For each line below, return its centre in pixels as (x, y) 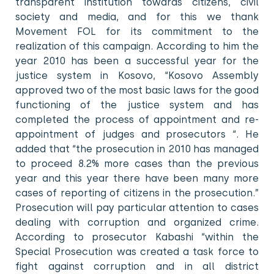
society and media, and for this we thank (137, 17)
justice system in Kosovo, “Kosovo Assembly (137, 75)
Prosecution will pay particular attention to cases (137, 207)
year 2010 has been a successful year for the (137, 61)
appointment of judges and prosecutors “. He (137, 134)
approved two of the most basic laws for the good (137, 90)
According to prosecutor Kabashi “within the (137, 237)
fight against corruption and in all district (137, 266)
